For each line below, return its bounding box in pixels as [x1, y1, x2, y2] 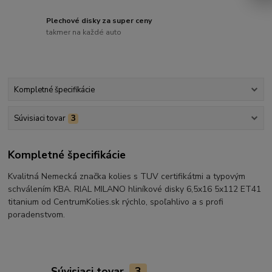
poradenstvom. [8, 209, 66, 221]
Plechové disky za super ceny [46, 15, 152, 25]
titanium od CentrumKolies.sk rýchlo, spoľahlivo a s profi [8, 196, 224, 208]
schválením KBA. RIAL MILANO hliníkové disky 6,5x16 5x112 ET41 [8, 183, 262, 195]
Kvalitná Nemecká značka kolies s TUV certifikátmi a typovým [8, 171, 246, 183]
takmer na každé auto [46, 27, 122, 38]
